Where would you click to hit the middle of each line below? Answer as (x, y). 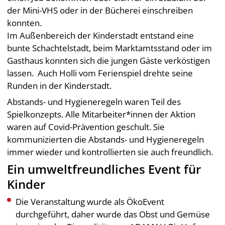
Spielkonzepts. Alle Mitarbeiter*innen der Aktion (101, 115)
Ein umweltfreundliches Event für (104, 170)
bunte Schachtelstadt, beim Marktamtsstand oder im (110, 48)
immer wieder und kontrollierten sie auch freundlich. (110, 152)
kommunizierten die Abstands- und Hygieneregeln (106, 140)
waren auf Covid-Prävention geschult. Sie (86, 127)
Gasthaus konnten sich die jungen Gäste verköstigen (109, 61)
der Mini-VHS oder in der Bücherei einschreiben (100, 11)
